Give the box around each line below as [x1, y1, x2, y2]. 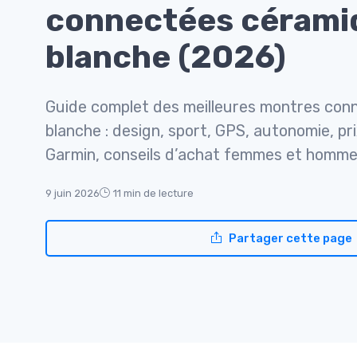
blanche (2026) [45, 37, 286, 76]
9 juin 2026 [45, 186, 100, 199]
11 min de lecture [113, 186, 194, 199]
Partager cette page [228, 230, 352, 245]
